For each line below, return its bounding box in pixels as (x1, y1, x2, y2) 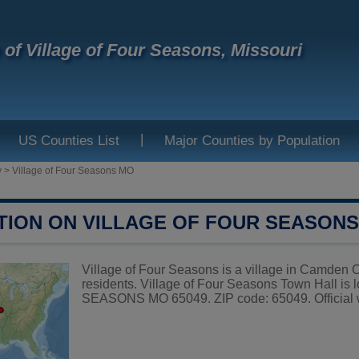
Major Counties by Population (164, 133, 340, 148)
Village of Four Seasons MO (12, 165, 134, 176)
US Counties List (18, 133, 119, 148)
